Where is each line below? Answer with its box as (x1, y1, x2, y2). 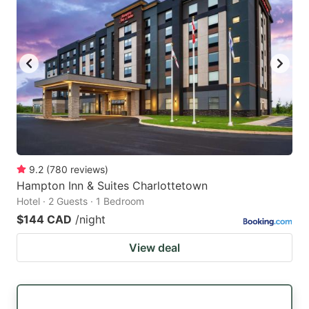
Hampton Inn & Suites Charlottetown (17, 179, 208, 193)
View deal (129, 241, 180, 255)
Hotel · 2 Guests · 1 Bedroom (17, 195, 144, 208)
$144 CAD (17, 212, 72, 227)
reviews (70, 163, 105, 176)
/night (75, 212, 106, 227)
